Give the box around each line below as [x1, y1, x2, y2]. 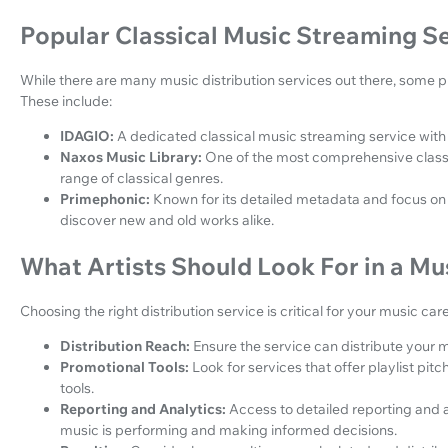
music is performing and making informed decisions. [60, 420, 397, 439]
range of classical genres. [60, 168, 223, 187]
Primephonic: [60, 189, 150, 208]
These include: [20, 91, 112, 110]
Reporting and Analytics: [60, 399, 226, 418]
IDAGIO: [60, 126, 114, 145]
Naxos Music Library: [60, 147, 202, 166]
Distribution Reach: [60, 336, 190, 355]
